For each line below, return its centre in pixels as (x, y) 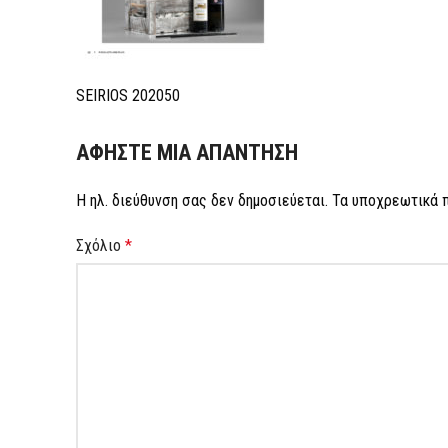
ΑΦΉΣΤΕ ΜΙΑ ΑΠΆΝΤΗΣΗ (187, 152)
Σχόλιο (100, 245)
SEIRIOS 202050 (128, 95)
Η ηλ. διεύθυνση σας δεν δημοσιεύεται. (202, 200)
